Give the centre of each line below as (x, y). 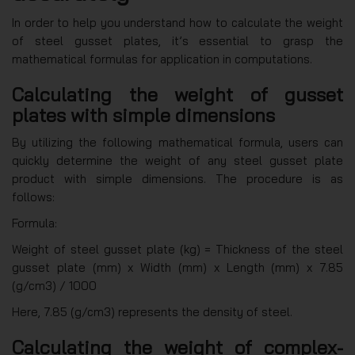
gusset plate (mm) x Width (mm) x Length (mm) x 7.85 (177, 267)
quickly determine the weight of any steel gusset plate (177, 160)
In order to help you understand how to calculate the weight (177, 22)
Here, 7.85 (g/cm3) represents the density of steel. (152, 311)
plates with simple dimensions (143, 115)
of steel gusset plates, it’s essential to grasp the (177, 40)
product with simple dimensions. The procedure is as (177, 178)
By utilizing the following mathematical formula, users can (177, 142)
